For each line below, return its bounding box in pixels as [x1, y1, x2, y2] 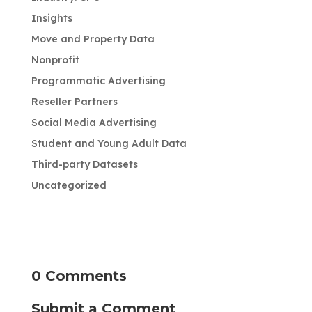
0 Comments [31, 267, 127, 284]
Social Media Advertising [31, 116, 157, 129]
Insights [31, 11, 72, 24]
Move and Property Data [31, 32, 155, 45]
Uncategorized [31, 178, 107, 192]
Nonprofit [31, 53, 79, 66]
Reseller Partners [31, 95, 118, 108]
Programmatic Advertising [31, 74, 166, 87]
